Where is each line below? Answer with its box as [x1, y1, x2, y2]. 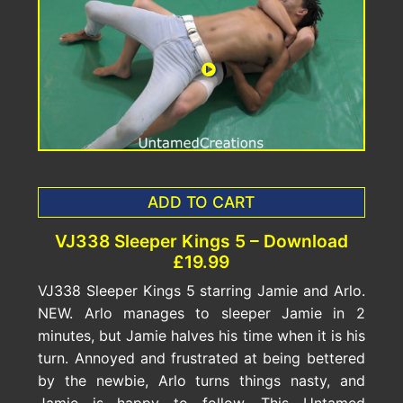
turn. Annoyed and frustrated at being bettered [38, 349, 365, 368]
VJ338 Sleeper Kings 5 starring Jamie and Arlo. [38, 282, 365, 300]
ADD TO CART [148, 193, 255, 212]
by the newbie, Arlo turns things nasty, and [38, 372, 365, 390]
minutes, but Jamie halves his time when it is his [38, 327, 365, 345]
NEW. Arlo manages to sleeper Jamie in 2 [38, 304, 365, 323]
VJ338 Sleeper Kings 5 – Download [54, 230, 348, 253]
